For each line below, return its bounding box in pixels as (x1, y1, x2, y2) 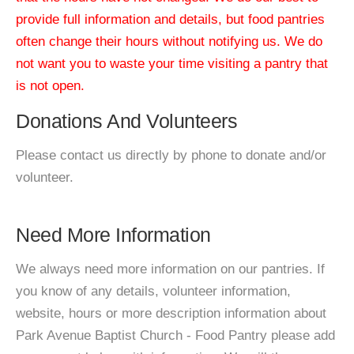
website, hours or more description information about (16, 306, 326, 321)
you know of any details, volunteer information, (16, 284, 291, 299)
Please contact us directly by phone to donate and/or (16, 148, 326, 163)
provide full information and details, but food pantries (16, 12, 325, 27)
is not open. (16, 78, 85, 93)
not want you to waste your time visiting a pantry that (16, 56, 328, 71)
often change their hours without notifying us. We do (16, 34, 322, 49)
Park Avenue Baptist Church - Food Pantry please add (16, 328, 335, 343)
